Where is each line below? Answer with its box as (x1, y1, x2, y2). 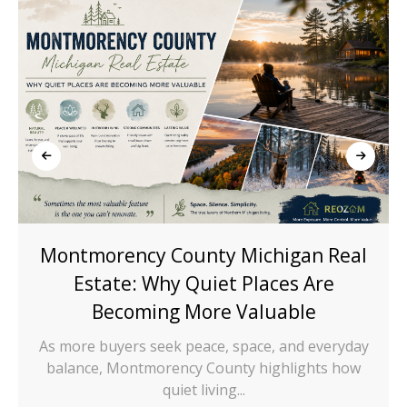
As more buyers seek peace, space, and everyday (38, 335, 369, 356)
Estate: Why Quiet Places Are (73, 270, 334, 296)
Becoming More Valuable (91, 298, 316, 324)
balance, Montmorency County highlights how (46, 357, 361, 378)
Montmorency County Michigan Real (40, 242, 367, 268)
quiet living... (162, 379, 245, 400)
